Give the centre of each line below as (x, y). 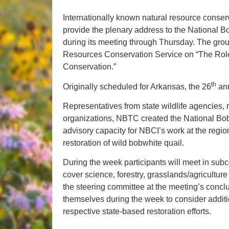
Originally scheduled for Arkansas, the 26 (137, 86)
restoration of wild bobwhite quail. (123, 143)
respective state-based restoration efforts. (137, 212)
